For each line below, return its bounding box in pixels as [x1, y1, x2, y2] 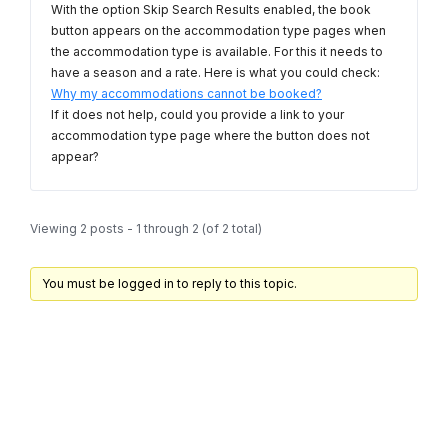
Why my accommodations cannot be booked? [51, 86, 322, 102]
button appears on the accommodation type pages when [51, 23, 386, 39]
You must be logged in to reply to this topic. [42, 276, 297, 292]
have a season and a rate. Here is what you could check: [51, 65, 380, 81]
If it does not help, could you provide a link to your [51, 107, 344, 123]
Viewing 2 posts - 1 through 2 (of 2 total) [30, 221, 262, 237]
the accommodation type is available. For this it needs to [51, 44, 383, 60]
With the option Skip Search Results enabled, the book [51, 2, 371, 18]
